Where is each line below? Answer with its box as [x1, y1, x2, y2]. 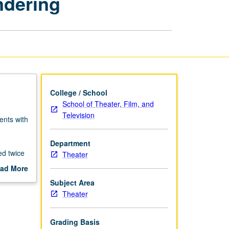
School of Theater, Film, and [62, 98, 154, 109]
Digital [135, 10, 157, 19]
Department [50, 138, 90, 148]
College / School [50, 87, 107, 98]
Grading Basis [50, 216, 100, 227]
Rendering [135, 21, 171, 30]
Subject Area [50, 177, 95, 188]
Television [62, 109, 95, 120]
